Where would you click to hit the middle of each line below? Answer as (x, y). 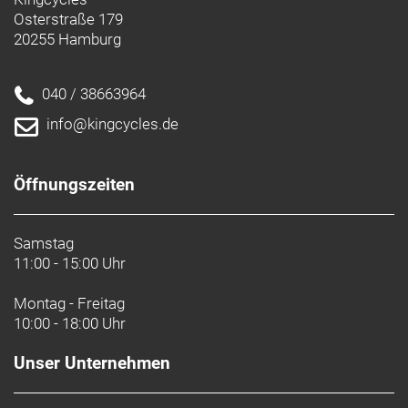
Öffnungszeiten (74, 184)
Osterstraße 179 (68, 19)
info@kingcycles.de (112, 123)
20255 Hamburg (67, 39)
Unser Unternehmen (92, 362)
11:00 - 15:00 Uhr (70, 263)
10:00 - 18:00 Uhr (70, 323)
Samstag (44, 243)
